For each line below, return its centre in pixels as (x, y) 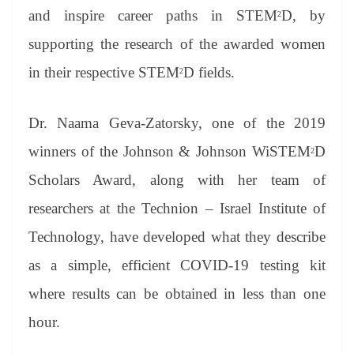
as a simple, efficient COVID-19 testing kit (177, 265)
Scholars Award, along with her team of (177, 180)
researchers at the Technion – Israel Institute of (177, 209)
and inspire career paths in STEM (153, 15)
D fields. (209, 72)
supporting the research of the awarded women (177, 43)
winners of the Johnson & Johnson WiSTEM (169, 152)
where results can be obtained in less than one (177, 294)
